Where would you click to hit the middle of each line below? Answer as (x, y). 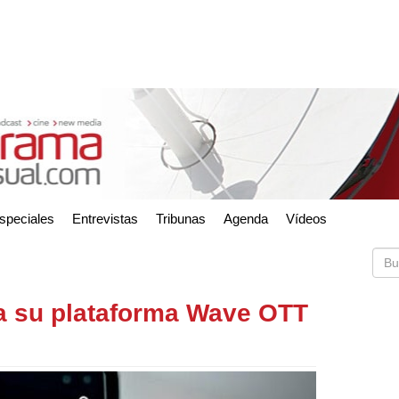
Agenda (246, 218)
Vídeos (306, 218)
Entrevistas (105, 218)
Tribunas (181, 218)
